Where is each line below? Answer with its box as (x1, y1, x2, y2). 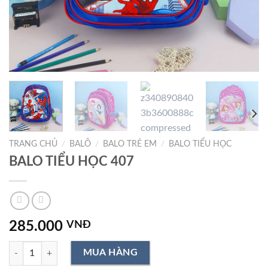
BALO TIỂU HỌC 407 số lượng (8, 243, 120, 252)
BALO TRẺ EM (103, 140, 157, 148)
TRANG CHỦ (9, 140, 57, 148)
